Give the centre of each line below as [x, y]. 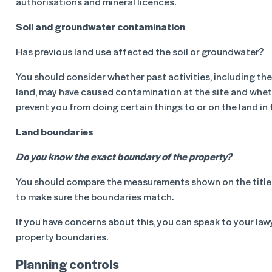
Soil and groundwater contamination [100, 26]
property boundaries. [62, 236]
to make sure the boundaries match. [95, 196]
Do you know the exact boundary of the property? [124, 156]
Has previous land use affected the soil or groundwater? [140, 51]
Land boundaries [55, 131]
